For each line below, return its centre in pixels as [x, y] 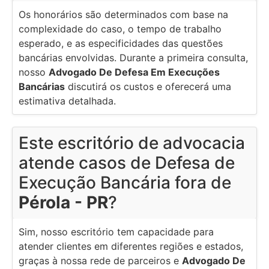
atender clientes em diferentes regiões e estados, [131, 246]
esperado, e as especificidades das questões [121, 44]
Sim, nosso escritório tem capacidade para [116, 232]
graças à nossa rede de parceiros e [100, 261]
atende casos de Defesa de [127, 163]
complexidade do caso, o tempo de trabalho [120, 29]
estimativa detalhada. [67, 101]
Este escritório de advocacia [132, 143]
